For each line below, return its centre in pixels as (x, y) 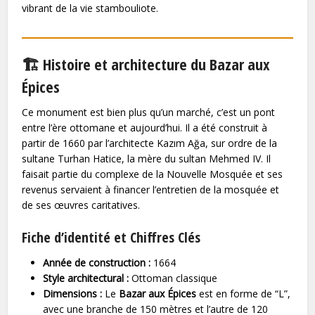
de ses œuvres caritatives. (81, 205)
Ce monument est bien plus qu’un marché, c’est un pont (149, 112)
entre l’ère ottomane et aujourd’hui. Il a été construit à (145, 127)
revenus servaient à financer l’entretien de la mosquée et (151, 189)
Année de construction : (97, 262)
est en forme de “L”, (244, 293)
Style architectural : (86, 278)
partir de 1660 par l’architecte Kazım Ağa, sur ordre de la (150, 143)
